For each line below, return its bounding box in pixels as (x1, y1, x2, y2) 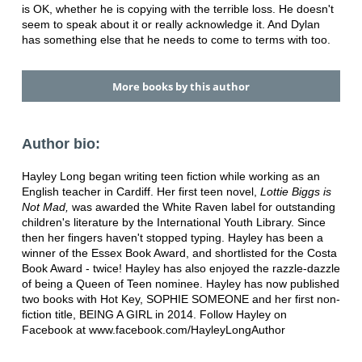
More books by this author (112, 78, 250, 94)
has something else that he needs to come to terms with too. (21, 33, 330, 47)
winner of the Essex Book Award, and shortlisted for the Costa (21, 246, 337, 259)
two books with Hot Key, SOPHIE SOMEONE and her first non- (21, 292, 340, 305)
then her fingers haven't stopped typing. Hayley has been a (21, 230, 323, 244)
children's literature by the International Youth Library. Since (21, 215, 326, 229)
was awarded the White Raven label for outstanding (71, 200, 335, 213)
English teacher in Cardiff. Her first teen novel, (21, 184, 260, 198)
